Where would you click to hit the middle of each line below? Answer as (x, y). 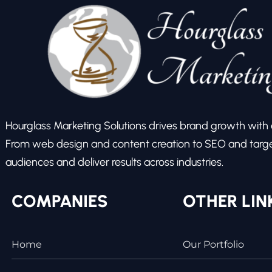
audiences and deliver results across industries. (114, 162)
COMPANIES (59, 201)
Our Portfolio (214, 245)
